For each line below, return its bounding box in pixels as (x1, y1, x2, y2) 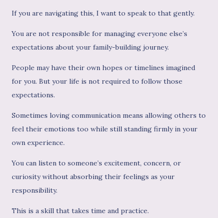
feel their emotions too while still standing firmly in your (12, 125, 198, 134)
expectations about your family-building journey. (12, 43, 169, 52)
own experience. (12, 138, 65, 147)
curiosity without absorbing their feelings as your (12, 172, 175, 182)
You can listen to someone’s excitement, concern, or (12, 159, 181, 168)
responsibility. (12, 186, 57, 195)
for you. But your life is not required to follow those (12, 77, 182, 86)
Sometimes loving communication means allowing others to (12, 111, 206, 120)
